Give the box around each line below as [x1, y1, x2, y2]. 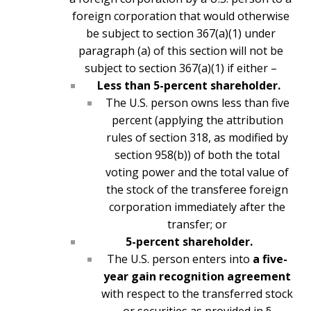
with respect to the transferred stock [101, 286, 293, 302]
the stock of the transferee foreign [106, 182, 288, 198]
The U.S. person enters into [107, 251, 253, 267]
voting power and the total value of [106, 165, 289, 180]
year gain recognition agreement [103, 269, 291, 285]
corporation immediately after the [109, 199, 285, 215]
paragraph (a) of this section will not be [78, 43, 283, 59]
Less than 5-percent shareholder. [97, 78, 280, 94]
